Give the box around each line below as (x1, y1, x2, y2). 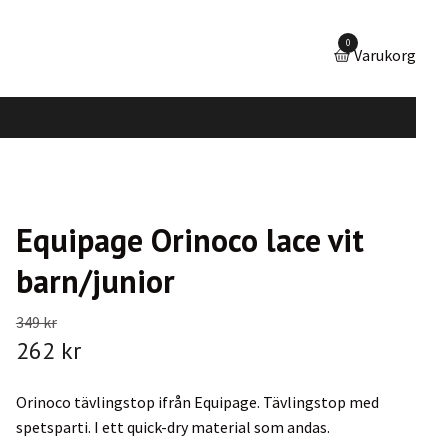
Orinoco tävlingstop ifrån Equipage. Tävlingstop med (15, 391, 379, 412)
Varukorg (354, 44, 416, 65)
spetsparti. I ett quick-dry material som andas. (15, 416, 330, 437)
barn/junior (15, 259, 175, 302)
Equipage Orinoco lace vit (15, 218, 364, 261)
